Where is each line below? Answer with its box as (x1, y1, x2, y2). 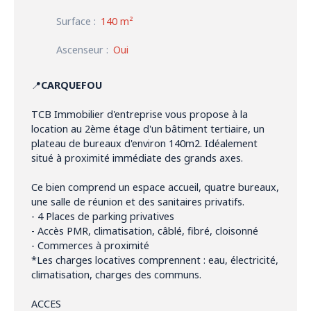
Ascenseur (56, 42, 103, 56)
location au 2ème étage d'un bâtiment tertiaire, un (31, 121, 264, 135)
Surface (56, 14, 91, 28)
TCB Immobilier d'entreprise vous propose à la (31, 107, 248, 121)
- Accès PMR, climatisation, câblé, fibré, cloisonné (31, 224, 258, 237)
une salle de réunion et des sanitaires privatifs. (31, 194, 244, 208)
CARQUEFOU (41, 78, 102, 92)
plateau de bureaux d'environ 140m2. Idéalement (31, 136, 258, 150)
